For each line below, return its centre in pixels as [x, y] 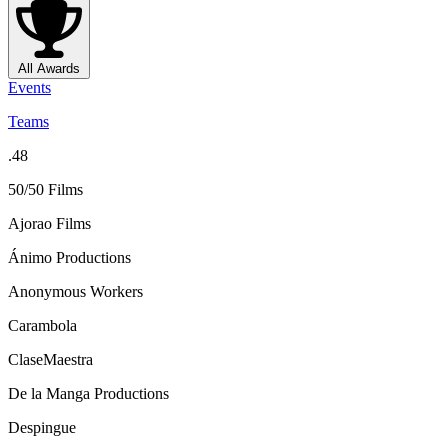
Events [29, 88]
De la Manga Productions [88, 394]
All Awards [49, 69]
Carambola [42, 326]
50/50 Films [45, 190]
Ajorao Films [49, 224]
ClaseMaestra [50, 360]
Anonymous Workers [75, 292]
